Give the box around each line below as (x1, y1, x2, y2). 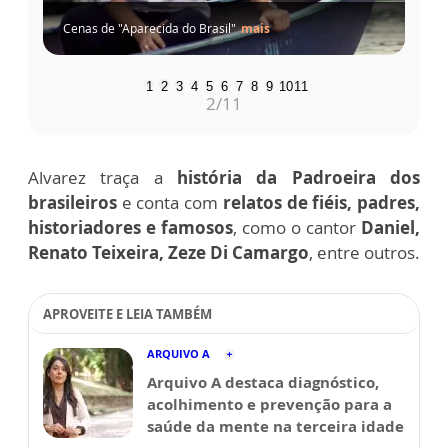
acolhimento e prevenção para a (147, 393, 392, 414)
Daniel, (361, 215, 420, 239)
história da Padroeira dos (162, 165, 421, 189)
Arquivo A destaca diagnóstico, (147, 371, 379, 392)
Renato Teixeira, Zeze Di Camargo (28, 240, 309, 264)
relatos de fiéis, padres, (222, 190, 421, 214)
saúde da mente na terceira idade (147, 415, 404, 436)
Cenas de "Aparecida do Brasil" (63, 20, 236, 38)
